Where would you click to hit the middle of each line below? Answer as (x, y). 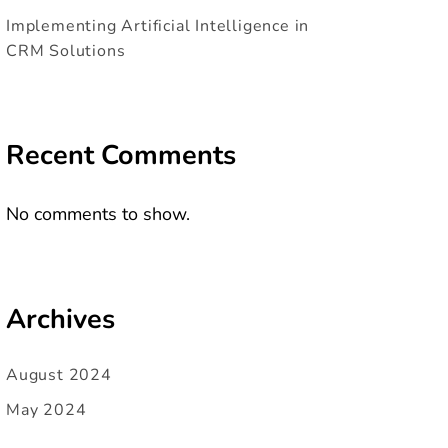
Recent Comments (121, 156)
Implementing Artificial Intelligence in (158, 26)
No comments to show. (98, 213)
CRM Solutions (66, 51)
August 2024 (59, 375)
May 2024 (46, 410)
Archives (60, 319)
